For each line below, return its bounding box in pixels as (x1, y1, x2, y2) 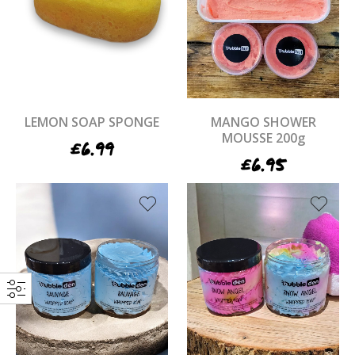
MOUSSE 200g (221, 129, 305, 147)
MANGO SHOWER (210, 113, 316, 132)
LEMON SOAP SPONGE (25, 113, 159, 132)
